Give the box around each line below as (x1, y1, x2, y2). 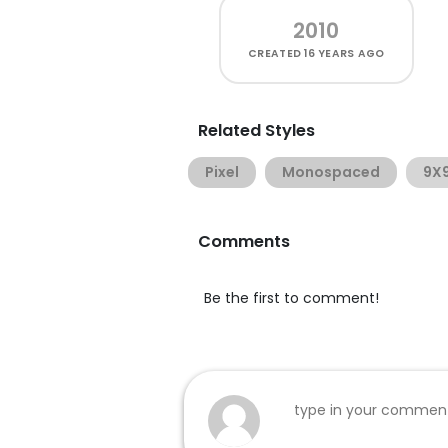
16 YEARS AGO (304, 46, 385, 61)
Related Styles (198, 119, 315, 142)
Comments (198, 230, 290, 253)
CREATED (248, 46, 305, 61)
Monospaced (282, 162, 380, 182)
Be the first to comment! (204, 288, 379, 308)
